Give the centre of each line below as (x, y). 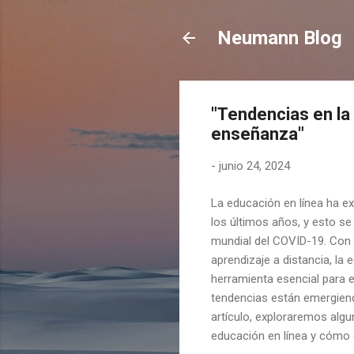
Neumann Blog (280, 38)
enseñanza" (258, 134)
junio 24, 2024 (254, 166)
